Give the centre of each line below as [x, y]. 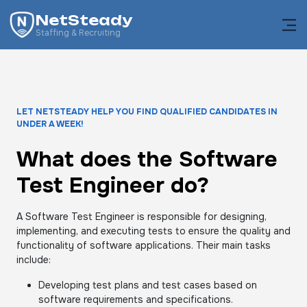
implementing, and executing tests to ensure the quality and [153, 231]
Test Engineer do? [113, 185]
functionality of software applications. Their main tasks [144, 245]
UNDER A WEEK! [50, 124]
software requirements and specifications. [136, 299]
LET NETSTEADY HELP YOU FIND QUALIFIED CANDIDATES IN [147, 112]
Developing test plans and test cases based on [148, 285]
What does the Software [147, 159]
